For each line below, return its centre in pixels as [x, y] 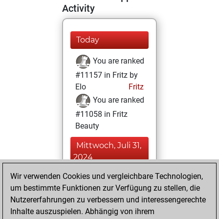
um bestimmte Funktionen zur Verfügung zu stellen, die [105, 188]
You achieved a [118, 178]
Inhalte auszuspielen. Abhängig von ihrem [82, 211]
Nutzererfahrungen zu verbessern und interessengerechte [108, 200]
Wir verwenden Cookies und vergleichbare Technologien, [107, 176]
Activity [78, 8]
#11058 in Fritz [101, 114]
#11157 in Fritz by [107, 75]
